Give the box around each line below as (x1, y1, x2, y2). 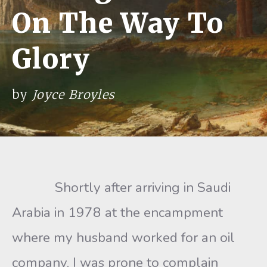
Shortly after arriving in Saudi (12, 178, 231, 197)
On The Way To (12, 7, 224, 40)
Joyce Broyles (32, 87, 115, 102)
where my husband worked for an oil (12, 228, 235, 247)
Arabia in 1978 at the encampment (12, 203, 223, 222)
